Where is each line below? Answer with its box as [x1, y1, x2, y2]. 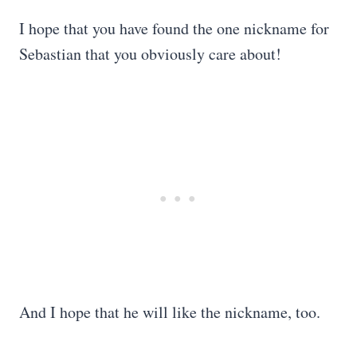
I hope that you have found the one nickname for [19, 17, 329, 39]
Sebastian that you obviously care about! [19, 42, 281, 65]
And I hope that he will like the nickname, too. [19, 300, 320, 323]
